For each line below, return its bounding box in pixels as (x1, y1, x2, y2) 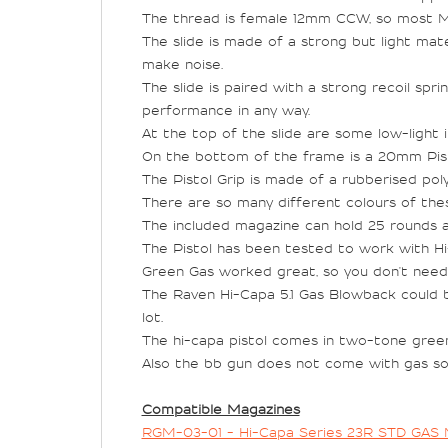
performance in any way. (141, 105, 310, 118)
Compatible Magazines (141, 404, 300, 417)
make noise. (141, 59, 223, 72)
